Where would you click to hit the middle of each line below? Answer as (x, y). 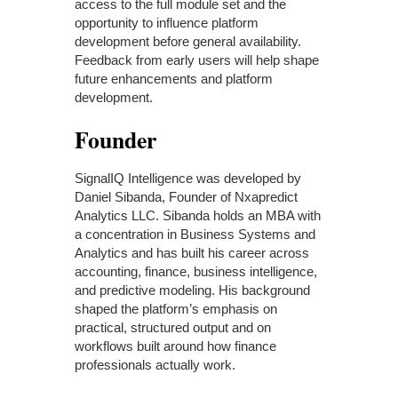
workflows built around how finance (175, 346)
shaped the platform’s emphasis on (176, 308)
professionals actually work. (155, 364)
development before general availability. (188, 41)
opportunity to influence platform (167, 22)
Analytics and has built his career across (192, 252)
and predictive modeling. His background (192, 290)
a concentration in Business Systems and (195, 234)
